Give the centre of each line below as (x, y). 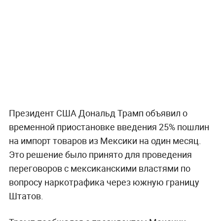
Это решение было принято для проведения (100, 154)
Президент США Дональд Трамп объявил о (98, 113)
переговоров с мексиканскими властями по (99, 168)
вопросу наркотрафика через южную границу (104, 182)
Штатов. (26, 196)
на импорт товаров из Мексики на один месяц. (105, 140)
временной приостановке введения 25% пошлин (109, 127)
